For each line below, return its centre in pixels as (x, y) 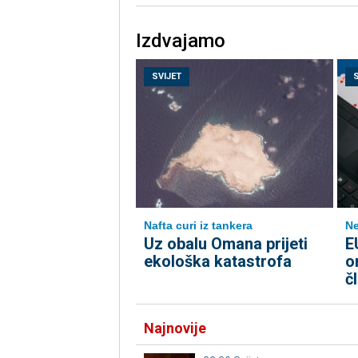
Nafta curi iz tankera (198, 226)
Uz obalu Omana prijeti (225, 244)
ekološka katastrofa (217, 262)
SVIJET (166, 77)
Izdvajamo (180, 41)
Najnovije (175, 328)
